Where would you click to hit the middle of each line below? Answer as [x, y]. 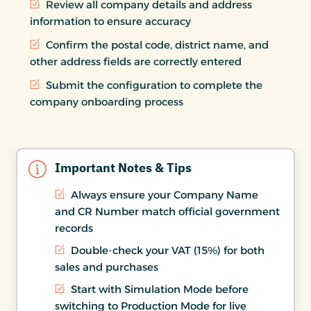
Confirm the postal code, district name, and [156, 44]
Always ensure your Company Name [163, 194]
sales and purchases [107, 267]
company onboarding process [107, 101]
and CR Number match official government [167, 211]
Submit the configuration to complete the [153, 85]
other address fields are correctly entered [136, 61]
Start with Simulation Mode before [158, 289]
